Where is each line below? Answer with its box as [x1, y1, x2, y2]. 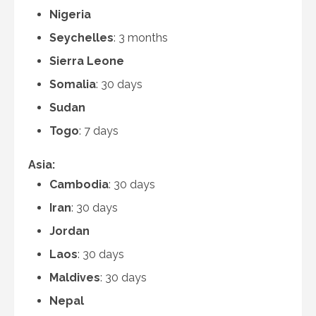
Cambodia [49, 178, 109, 191]
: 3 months [114, 31, 168, 44]
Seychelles [49, 31, 114, 44]
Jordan [49, 224, 90, 238]
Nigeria [49, 8, 91, 21]
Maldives [49, 271, 100, 284]
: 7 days [79, 124, 119, 138]
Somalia [49, 78, 96, 91]
